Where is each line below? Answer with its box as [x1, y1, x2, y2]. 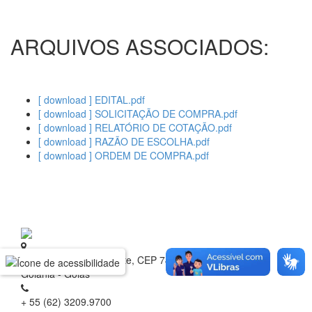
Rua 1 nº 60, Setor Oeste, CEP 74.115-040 [21, 253, 210, 267]
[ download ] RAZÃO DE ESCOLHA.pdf [38, 134, 210, 148]
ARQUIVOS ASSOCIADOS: [10, 31, 269, 61]
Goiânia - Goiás [21, 267, 90, 281]
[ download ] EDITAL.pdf [38, 93, 145, 107]
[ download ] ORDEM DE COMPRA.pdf [38, 148, 209, 162]
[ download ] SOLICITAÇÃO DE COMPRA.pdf [38, 107, 237, 120]
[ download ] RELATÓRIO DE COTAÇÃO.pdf [38, 120, 232, 134]
